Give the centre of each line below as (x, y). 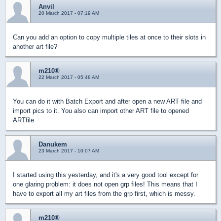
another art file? (35, 47)
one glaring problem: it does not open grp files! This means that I (105, 184)
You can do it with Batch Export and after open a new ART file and (107, 101)
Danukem (53, 144)
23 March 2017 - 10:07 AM (69, 151)
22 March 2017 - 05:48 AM (69, 77)
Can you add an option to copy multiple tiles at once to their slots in (109, 37)
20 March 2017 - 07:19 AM (69, 13)
